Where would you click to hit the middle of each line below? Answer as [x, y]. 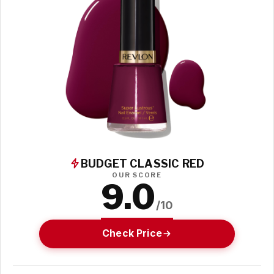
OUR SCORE [137, 175]
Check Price [132, 234]
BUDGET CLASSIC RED [143, 163]
